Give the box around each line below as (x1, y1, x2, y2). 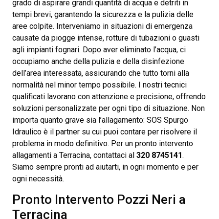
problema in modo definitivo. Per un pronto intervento (12, 138, 193, 148)
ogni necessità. (12, 174, 64, 183)
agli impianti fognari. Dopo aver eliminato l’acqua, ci (12, 44, 186, 54)
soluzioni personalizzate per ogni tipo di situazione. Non (12, 103, 205, 113)
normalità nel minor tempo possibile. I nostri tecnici (12, 80, 187, 89)
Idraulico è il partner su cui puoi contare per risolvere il (12, 127, 197, 136)
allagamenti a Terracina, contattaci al (12, 150, 136, 160)
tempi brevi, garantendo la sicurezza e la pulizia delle (12, 9, 194, 19)
